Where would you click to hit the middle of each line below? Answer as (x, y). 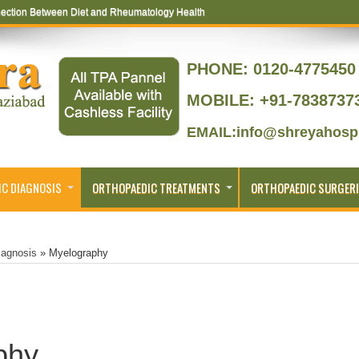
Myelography (79, 253)
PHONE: (218, 69)
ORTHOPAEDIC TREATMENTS (156, 188)
